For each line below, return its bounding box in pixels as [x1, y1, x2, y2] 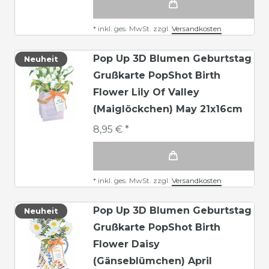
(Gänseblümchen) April [93, 255, 212, 267]
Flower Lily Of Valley [93, 86, 199, 98]
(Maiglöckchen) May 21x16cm [93, 103, 243, 115]
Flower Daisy [93, 238, 160, 250]
